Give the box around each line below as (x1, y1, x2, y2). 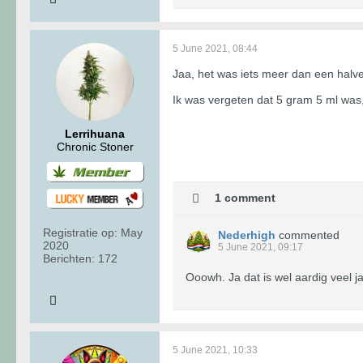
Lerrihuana (65, 126, 125, 140)
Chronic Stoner (56, 139, 134, 153)
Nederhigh (218, 228, 275, 241)
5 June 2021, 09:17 (218, 241, 303, 253)
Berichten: (43, 251, 95, 265)
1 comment (215, 190, 275, 204)
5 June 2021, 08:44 (173, 42, 258, 54)
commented (279, 228, 340, 241)
